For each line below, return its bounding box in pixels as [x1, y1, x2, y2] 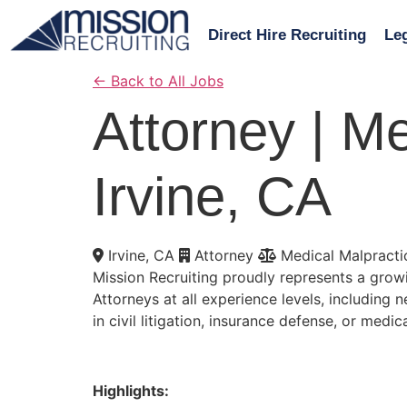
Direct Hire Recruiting [207, 26, 366, 44]
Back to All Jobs [106, 72, 223, 90]
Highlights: [93, 381, 169, 400]
